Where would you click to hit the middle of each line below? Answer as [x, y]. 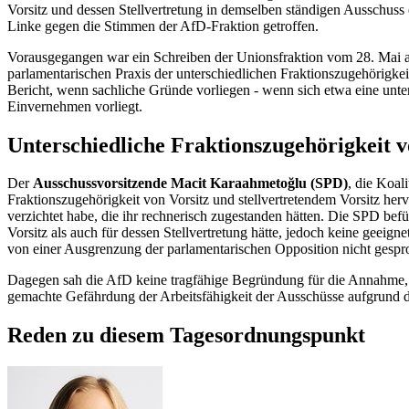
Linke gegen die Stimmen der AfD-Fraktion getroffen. [163, 26]
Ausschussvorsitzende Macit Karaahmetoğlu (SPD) [190, 184]
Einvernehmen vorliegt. [75, 106]
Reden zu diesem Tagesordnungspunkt [186, 336]
